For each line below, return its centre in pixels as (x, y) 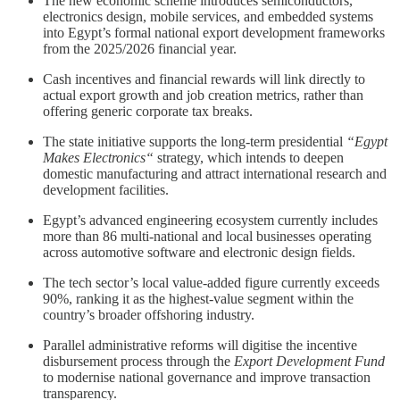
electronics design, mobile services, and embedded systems (208, 16)
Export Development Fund (309, 361)
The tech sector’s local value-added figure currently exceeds (211, 282)
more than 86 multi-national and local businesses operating (207, 236)
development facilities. (106, 189)
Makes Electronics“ (98, 157)
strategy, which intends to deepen (249, 157)
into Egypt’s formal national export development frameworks (214, 32)
